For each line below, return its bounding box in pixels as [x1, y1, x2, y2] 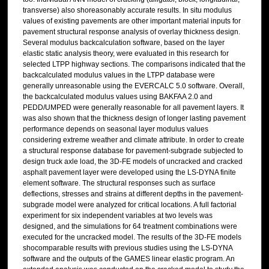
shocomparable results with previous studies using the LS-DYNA [22, 244, 232, 253]
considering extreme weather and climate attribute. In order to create [22, 136, 244, 145]
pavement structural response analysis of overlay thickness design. [22, 28, 240, 37]
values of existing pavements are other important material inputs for [22, 17, 241, 26]
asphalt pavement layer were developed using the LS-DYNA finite [22, 168, 236, 177]
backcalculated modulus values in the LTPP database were [22, 71, 215, 80]
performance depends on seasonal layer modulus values [22, 125, 208, 134]
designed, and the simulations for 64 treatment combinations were [22, 222, 237, 231]
